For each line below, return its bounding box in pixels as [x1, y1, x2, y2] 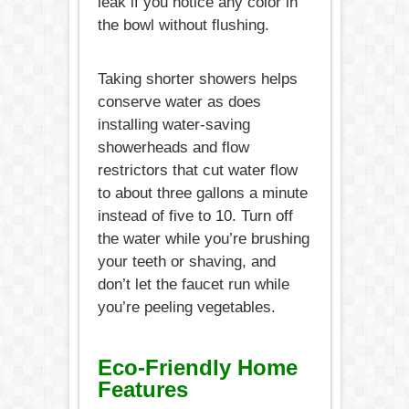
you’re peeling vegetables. [97, 298, 276, 316]
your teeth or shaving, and [97, 252, 276, 270]
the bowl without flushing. [97, 16, 269, 34]
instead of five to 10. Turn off [97, 206, 293, 225]
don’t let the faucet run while [97, 275, 289, 293]
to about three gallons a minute [97, 184, 308, 202]
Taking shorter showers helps [97, 69, 298, 88]
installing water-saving [97, 115, 250, 133]
